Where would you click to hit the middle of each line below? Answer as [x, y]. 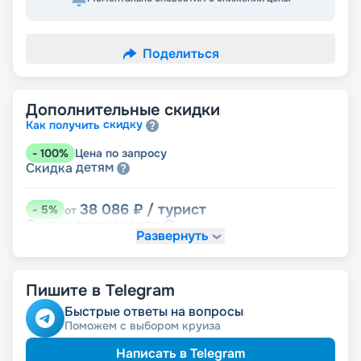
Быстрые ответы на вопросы [154, 312]
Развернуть [172, 236]
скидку [123, 124]
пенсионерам [118, 224]
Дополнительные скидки [123, 110]
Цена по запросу [121, 153]
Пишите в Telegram [100, 291]
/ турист [176, 210]
